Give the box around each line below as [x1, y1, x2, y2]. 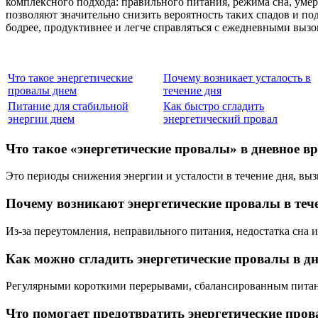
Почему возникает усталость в [163, 72, 311, 84]
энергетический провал [163, 113, 278, 125]
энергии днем [8, 113, 75, 125]
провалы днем [8, 84, 77, 97]
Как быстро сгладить [163, 100, 264, 112]
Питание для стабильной [8, 100, 128, 112]
